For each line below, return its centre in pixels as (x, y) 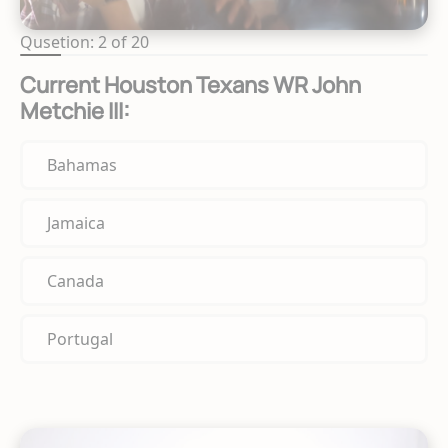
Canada (75, 280)
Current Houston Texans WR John (190, 84)
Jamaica (76, 222)
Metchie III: (75, 110)
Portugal (80, 338)
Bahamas (82, 164)
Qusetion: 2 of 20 (84, 41)
